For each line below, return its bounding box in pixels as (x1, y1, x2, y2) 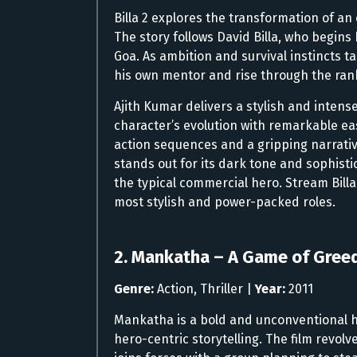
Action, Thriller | (154, 280, 255, 296)
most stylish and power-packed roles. (114, 194, 335, 210)
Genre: (114, 280, 154, 296)
